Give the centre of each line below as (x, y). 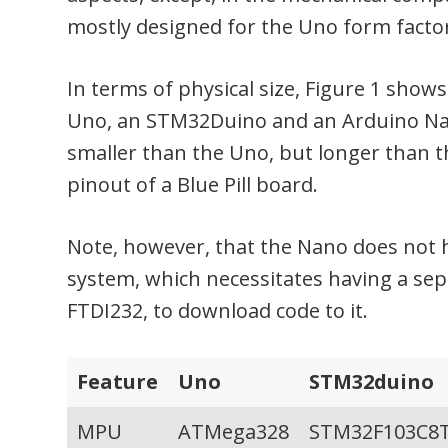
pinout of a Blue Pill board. (193, 185)
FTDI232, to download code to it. (218, 311)
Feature (118, 382)
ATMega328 (234, 432)
